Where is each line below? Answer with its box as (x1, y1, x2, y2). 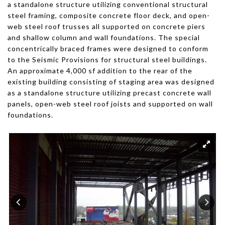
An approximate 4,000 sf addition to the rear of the (8, 66, 192, 75)
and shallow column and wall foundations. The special (8, 33, 200, 42)
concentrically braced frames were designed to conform (8, 44, 208, 53)
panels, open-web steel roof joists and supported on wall (8, 99, 213, 108)
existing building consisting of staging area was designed (8, 77, 214, 86)
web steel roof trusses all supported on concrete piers (8, 22, 205, 31)
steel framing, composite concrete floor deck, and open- (8, 11, 210, 20)
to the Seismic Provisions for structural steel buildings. (8, 55, 207, 64)
